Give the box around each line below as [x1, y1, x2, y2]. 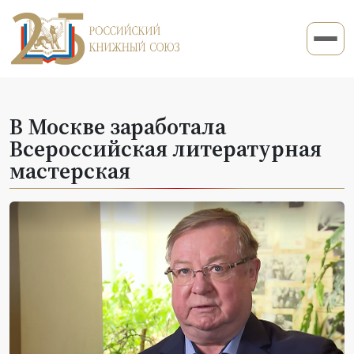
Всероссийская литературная [9, 133, 322, 164]
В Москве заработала [9, 111, 226, 141]
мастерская [9, 155, 130, 186]
